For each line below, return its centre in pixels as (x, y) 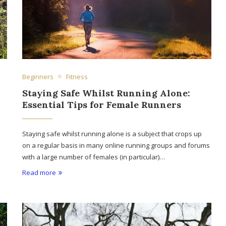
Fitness (77, 76)
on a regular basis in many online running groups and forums (116, 145)
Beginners (38, 76)
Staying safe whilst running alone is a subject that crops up (112, 133)
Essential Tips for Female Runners (102, 104)
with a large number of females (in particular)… (94, 157)
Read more (39, 172)
